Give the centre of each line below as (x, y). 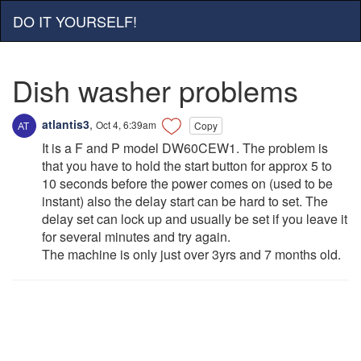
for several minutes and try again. (136, 237)
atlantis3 (64, 124)
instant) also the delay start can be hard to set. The (185, 201)
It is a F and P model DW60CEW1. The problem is (185, 148)
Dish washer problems (155, 90)
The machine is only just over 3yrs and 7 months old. (191, 255)
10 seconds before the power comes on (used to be (187, 184)
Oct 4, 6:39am (126, 124)
